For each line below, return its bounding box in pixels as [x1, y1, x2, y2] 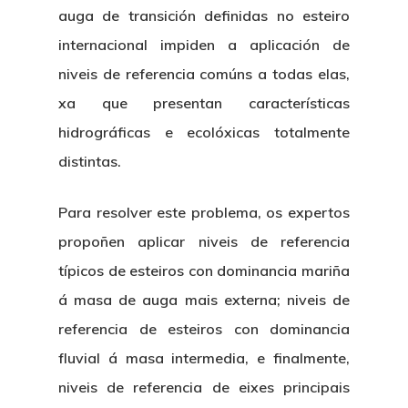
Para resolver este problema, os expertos [58, 203, 350, 221]
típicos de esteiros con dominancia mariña [58, 261, 350, 280]
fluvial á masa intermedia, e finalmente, [58, 349, 350, 367]
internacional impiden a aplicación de [58, 36, 350, 54]
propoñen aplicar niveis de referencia [58, 232, 350, 250]
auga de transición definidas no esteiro [58, 6, 350, 25]
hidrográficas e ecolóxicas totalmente [58, 123, 350, 141]
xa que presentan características [58, 94, 350, 112]
